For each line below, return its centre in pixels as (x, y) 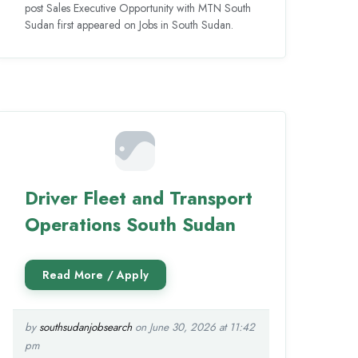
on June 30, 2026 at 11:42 (193, 328)
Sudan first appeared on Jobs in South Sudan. (129, 25)
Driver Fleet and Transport (138, 199)
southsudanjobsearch (85, 328)
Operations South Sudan (130, 225)
